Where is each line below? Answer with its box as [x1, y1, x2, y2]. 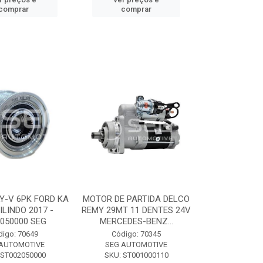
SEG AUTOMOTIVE [105, 240, 168, 249]
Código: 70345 [112, 230, 161, 238]
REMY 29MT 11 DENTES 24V [82, 205, 191, 215]
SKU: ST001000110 [104, 251, 168, 259]
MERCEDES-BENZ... [99, 216, 173, 227]
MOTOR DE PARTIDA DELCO [83, 194, 190, 204]
